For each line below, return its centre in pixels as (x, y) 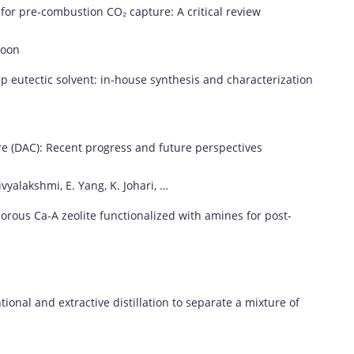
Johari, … (146, 185)
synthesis (177, 79)
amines (226, 215)
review (243, 11)
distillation (143, 302)
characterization (270, 79)
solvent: (78, 79)
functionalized (139, 215)
